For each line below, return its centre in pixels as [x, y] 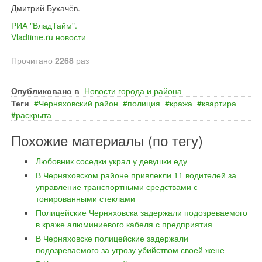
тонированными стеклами [85, 198]
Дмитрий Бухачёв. [46, 8]
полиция [144, 103]
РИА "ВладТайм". [44, 25]
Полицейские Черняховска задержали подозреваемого [142, 212]
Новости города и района [133, 91]
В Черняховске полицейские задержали [112, 238]
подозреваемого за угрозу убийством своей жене [130, 250]
